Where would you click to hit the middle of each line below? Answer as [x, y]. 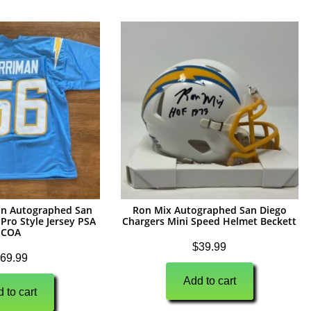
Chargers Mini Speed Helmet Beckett [210, 221]
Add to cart [209, 281]
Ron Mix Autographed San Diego [209, 210]
